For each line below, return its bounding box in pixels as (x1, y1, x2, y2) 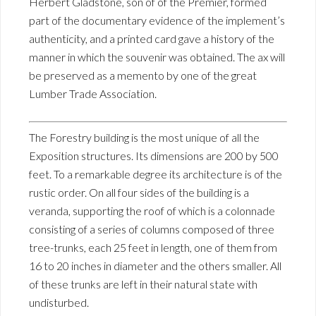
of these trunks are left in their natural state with (29, 277, 257, 291)
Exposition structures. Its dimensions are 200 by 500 (29, 149, 279, 163)
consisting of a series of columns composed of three (29, 222, 274, 236)
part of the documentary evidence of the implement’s (29, 13, 285, 28)
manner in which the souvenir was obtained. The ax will (29, 50, 285, 64)
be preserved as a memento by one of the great (29, 68, 257, 83)
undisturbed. (29, 296, 89, 310)
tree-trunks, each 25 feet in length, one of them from (29, 241, 277, 255)
